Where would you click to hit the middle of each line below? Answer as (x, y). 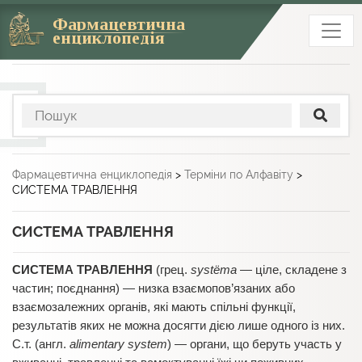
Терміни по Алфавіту (239, 174)
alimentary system (118, 344)
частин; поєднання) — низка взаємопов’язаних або (154, 288)
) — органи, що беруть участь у (255, 344)
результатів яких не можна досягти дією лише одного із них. (179, 325)
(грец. (172, 269)
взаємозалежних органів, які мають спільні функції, (154, 307)
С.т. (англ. (41, 344)
